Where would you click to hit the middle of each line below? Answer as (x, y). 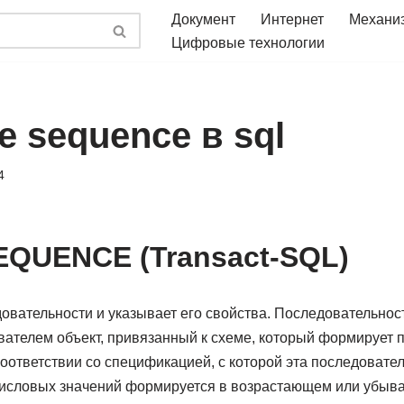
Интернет (292, 19)
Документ (203, 19)
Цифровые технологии (248, 43)
